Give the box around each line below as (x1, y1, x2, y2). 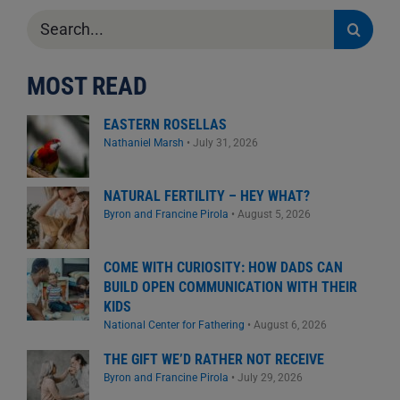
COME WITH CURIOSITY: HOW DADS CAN (103, 258, 343, 276)
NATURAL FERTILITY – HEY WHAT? (103, 187, 310, 204)
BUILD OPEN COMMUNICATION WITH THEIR (103, 278, 357, 296)
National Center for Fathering (103, 317, 245, 331)
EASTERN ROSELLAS (103, 115, 227, 133)
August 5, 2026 (237, 206, 311, 221)
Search (25, 9, 70, 27)
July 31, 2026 (192, 135, 258, 149)
